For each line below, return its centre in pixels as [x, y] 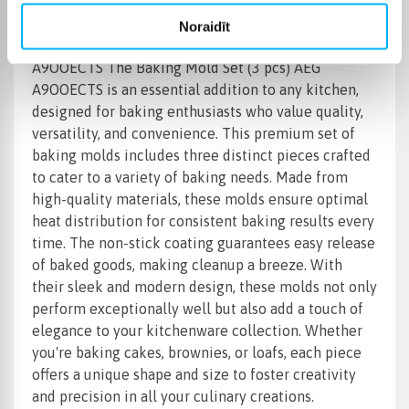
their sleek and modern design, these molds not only [204, 287]
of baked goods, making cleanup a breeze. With [187, 265]
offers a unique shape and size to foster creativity [194, 375]
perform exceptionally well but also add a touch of [198, 309]
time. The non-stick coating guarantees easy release [204, 243]
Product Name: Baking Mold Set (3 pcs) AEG [174, 46]
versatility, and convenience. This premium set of [194, 134]
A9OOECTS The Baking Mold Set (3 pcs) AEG [176, 68]
